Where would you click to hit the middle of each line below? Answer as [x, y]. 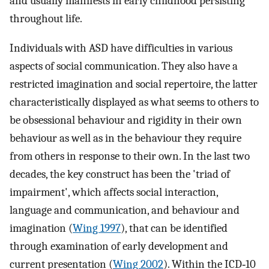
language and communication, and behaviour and [125, 210]
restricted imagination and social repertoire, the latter [134, 84]
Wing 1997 [97, 228]
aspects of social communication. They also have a [124, 66]
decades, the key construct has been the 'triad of [120, 174]
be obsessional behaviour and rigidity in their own [126, 120]
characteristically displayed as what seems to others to [134, 102]
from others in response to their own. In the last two [130, 156]
